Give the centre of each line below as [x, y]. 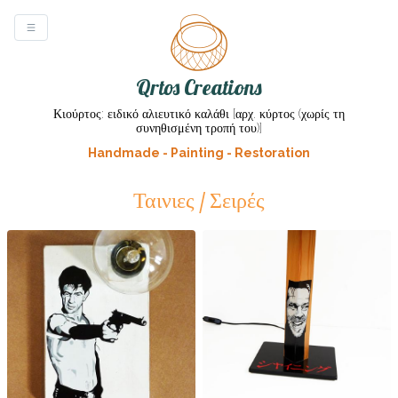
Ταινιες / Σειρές [199, 200]
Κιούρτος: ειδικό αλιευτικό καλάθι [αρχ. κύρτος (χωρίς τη [199, 114]
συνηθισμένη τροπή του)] [199, 128]
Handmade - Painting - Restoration [199, 153]
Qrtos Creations [199, 87]
